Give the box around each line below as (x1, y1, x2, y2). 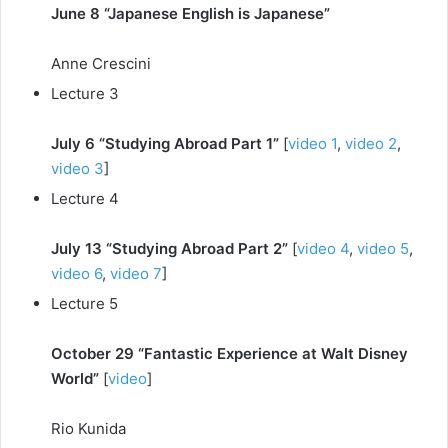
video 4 (297, 239, 349, 258)
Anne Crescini (51, 54, 151, 73)
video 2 (345, 134, 397, 153)
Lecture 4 (51, 189, 119, 208)
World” (51, 369, 99, 388)
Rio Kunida (51, 419, 126, 438)
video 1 (288, 134, 337, 153)
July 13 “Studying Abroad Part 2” (51, 239, 292, 258)
